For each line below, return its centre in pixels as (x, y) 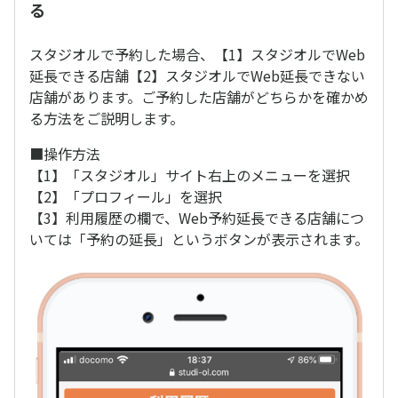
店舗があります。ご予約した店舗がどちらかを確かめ (199, 97)
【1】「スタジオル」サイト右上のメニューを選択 (190, 175)
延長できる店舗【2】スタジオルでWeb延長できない (197, 76)
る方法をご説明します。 (107, 118)
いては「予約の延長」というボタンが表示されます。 (199, 239)
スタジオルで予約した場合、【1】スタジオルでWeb (197, 54)
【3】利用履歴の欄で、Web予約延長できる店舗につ (197, 218)
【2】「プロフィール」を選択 (126, 196)
